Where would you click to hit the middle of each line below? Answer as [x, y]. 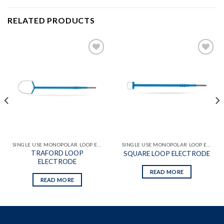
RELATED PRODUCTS [51, 20]
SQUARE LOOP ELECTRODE [167, 153]
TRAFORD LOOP [57, 153]
